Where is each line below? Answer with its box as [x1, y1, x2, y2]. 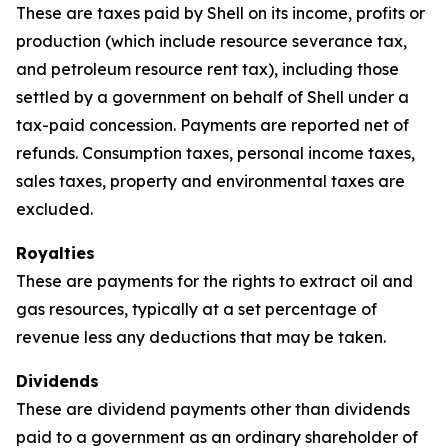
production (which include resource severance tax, [16, 31, 407, 51]
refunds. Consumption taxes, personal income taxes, [16, 143, 415, 163]
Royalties [16, 243, 95, 263]
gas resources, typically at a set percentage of [16, 299, 377, 319]
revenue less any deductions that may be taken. [16, 327, 386, 347]
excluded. [16, 199, 93, 219]
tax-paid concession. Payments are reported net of [16, 115, 409, 135]
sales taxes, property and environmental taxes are [16, 171, 405, 191]
